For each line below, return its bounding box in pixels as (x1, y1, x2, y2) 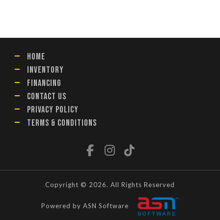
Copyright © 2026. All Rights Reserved (45, 181, 175, 189)
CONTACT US (27, 91, 66, 102)
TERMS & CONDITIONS (27, 118, 97, 128)
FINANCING (27, 78, 61, 88)
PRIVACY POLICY (27, 105, 79, 115)
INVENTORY (27, 65, 64, 75)
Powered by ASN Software (41, 201, 129, 210)
